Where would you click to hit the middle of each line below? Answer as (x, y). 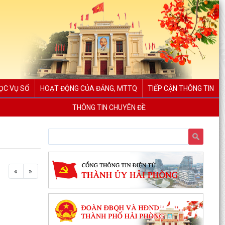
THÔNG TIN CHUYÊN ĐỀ (109, 107)
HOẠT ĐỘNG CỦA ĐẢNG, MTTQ (89, 88)
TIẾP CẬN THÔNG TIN (181, 88)
